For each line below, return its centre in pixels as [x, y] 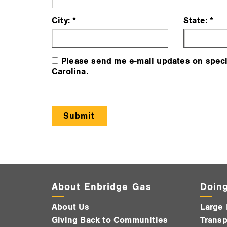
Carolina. [70, 72]
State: [195, 21]
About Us [71, 207]
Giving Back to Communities [110, 221]
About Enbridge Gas [102, 187]
